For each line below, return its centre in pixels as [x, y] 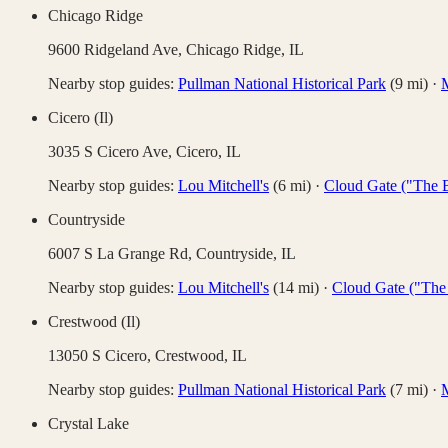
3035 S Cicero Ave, [112, 152]
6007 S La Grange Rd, [122, 254]
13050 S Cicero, [101, 356]
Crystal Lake [88, 424]
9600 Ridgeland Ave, [117, 50]
